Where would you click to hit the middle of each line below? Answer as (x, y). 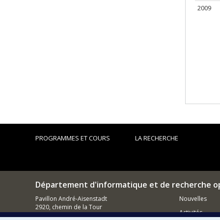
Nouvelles (193, 199)
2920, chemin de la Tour (69, 207)
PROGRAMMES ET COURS (73, 138)
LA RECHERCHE (157, 138)
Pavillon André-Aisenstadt (71, 199)
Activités (191, 212)
